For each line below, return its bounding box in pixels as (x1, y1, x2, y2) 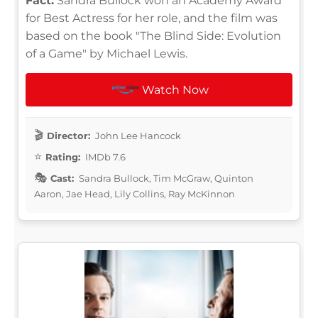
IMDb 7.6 (83, 150, 126, 163)
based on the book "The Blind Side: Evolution (26, 28, 281, 43)
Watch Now (142, 82, 209, 97)
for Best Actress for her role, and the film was (26, 11, 278, 25)
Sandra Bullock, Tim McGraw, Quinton (77, 172, 253, 184)
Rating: (45, 150, 80, 163)
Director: (47, 129, 90, 141)
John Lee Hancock (93, 129, 181, 141)
